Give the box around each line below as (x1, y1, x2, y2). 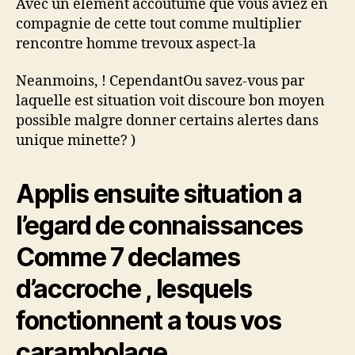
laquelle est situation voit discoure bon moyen (16, 92, 325, 110)
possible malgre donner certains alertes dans (16, 112, 319, 130)
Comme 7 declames (16, 242, 240, 273)
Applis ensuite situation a (16, 178, 302, 209)
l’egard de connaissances (16, 210, 303, 241)
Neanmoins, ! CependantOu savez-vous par (16, 72, 304, 90)
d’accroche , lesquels (16, 273, 253, 304)
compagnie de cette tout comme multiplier (16, 14, 301, 33)
